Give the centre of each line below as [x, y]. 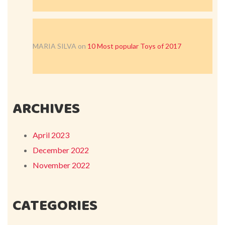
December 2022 [61, 150]
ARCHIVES [46, 109]
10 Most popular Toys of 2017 [134, 46]
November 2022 [61, 165]
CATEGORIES [55, 206]
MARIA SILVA [54, 46]
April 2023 [51, 135]
